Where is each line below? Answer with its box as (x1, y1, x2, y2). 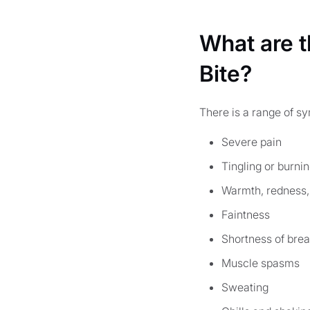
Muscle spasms (221, 255, 300, 270)
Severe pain (221, 134, 282, 149)
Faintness (221, 207, 270, 221)
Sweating (221, 280, 268, 294)
